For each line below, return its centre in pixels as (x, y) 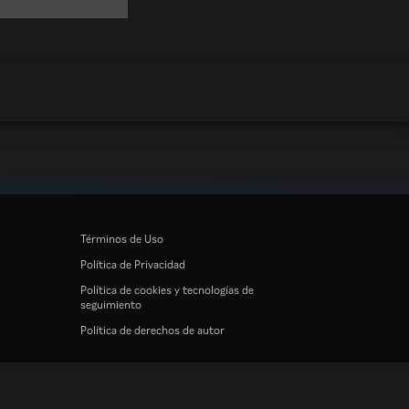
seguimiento (111, 304)
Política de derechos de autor (152, 329)
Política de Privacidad (133, 263)
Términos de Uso (122, 238)
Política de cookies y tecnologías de (167, 289)
